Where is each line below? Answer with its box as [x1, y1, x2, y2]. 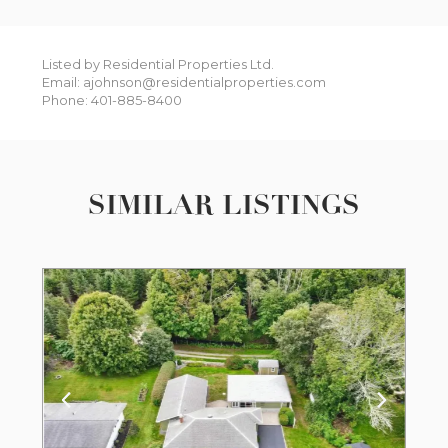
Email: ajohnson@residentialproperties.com [42, 75, 327, 91]
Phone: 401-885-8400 [42, 93, 183, 109]
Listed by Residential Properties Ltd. [42, 57, 275, 73]
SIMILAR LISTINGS [88, 187, 360, 222]
